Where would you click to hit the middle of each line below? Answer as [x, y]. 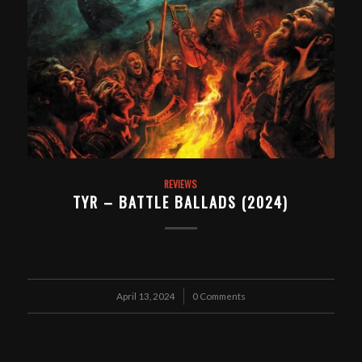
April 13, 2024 [145, 295]
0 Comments [219, 295]
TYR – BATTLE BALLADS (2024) [181, 201]
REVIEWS [181, 183]
